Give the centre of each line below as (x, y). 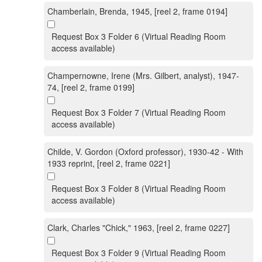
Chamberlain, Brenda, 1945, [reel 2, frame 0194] (137, 11)
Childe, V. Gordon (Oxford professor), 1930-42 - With (145, 151)
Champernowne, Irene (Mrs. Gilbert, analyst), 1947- (143, 75)
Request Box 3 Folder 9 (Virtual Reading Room (139, 253)
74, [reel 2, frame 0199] (91, 87)
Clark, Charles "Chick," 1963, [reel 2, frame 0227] (139, 227)
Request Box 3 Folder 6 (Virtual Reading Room (139, 36)
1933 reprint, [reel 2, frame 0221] (109, 163)
